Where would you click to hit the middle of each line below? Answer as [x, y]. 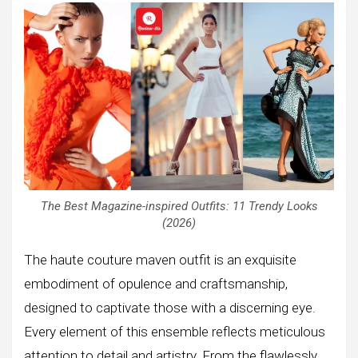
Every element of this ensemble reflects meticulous [175, 331]
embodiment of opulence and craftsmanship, [156, 283]
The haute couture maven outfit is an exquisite [160, 259]
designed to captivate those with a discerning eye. [170, 307]
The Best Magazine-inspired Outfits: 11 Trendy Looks [179, 206]
